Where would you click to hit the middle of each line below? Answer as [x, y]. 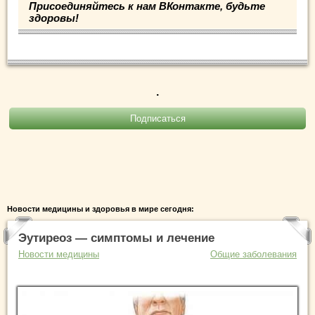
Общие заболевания [253, 254]
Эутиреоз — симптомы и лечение [116, 238]
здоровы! [54, 18]
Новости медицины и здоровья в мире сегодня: [101, 208]
